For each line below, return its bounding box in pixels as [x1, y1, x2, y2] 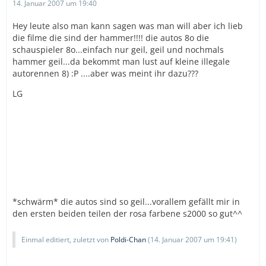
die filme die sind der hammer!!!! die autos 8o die [12, 32, 209, 43]
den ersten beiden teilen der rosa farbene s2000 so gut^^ [12, 208, 242, 219]
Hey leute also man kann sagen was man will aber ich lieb [12, 20, 243, 31]
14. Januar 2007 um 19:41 [150, 235, 235, 245]
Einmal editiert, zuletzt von [21, 235, 110, 245]
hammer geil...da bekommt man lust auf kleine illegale [12, 56, 230, 67]
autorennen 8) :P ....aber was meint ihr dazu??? [12, 68, 198, 79]
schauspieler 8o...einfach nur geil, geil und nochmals [12, 44, 224, 55]
